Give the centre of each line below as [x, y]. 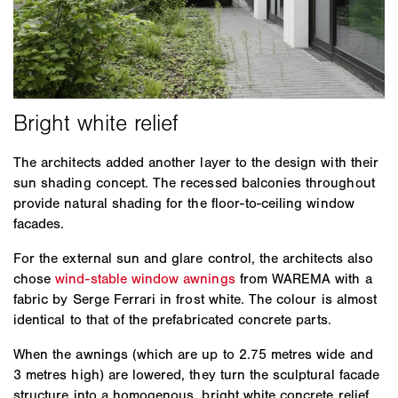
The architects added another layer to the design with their [196, 162]
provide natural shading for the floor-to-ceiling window [184, 203]
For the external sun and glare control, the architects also [193, 258]
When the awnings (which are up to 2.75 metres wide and [193, 354]
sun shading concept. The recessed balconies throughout [194, 182]
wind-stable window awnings [145, 278]
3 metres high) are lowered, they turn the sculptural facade [196, 374]
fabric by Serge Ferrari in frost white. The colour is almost [195, 298]
